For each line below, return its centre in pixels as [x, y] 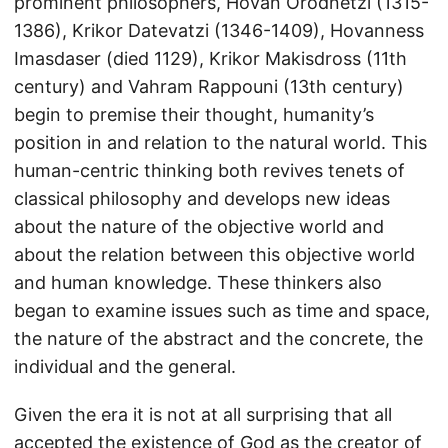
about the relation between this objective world [214, 254]
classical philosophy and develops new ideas [202, 198]
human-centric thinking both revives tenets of [209, 170]
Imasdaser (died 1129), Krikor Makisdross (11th [210, 58]
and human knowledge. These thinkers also [198, 282]
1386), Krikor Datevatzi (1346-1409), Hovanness [219, 30]
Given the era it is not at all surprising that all [203, 414]
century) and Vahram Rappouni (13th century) [209, 86]
